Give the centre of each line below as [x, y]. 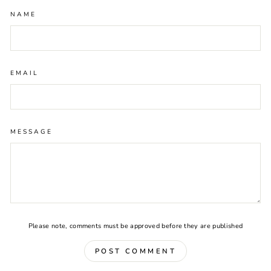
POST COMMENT [135, 251]
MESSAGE [31, 132]
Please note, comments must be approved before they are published [135, 226]
